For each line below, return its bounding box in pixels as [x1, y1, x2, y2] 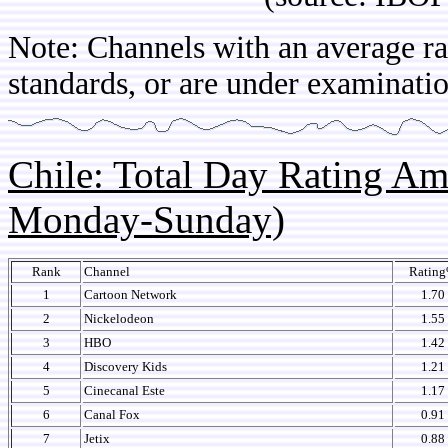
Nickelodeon [84, 311, 154, 326]
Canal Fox [84, 407, 140, 422]
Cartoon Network [84, 287, 177, 302]
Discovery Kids [84, 359, 167, 374]
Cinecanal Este [84, 383, 165, 398]
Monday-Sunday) [8, 198, 285, 241]
